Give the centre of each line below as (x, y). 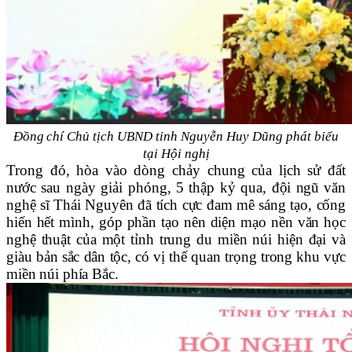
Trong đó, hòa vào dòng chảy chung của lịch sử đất (176, 170)
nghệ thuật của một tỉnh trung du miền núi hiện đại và (176, 240)
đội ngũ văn (308, 188)
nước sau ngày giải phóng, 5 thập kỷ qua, (139, 188)
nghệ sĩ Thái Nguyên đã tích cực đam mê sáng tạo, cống (176, 205)
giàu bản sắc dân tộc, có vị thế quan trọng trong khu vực (176, 257)
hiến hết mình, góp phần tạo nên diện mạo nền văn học (176, 222)
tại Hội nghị (176, 154)
